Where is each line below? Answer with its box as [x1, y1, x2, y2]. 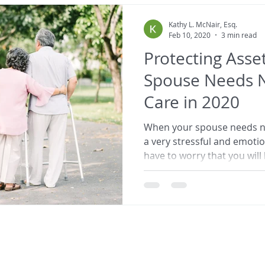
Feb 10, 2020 [169, 30, 211, 40]
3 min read [221, 30, 257, 40]
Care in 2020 [144, 91, 240, 113]
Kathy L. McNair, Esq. [169, 20, 237, 29]
